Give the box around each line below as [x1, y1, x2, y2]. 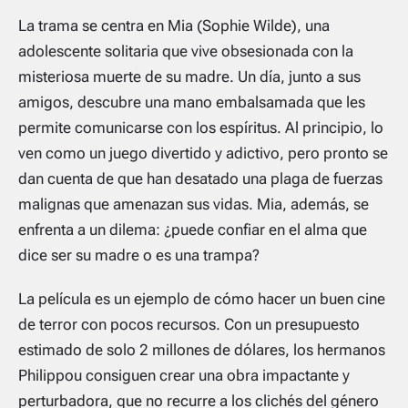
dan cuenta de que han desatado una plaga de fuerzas [18, 168, 382, 188]
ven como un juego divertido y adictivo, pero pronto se [18, 143, 388, 162]
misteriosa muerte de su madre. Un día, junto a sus [18, 66, 361, 86]
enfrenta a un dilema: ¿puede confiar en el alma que [18, 219, 367, 239]
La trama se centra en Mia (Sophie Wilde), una [18, 15, 330, 35]
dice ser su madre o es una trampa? [18, 245, 260, 264]
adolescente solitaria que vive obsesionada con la [18, 41, 353, 60]
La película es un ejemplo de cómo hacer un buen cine [18, 289, 385, 308]
